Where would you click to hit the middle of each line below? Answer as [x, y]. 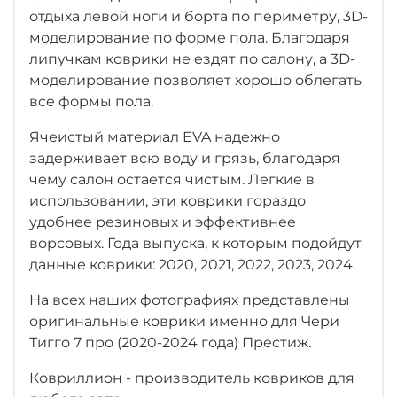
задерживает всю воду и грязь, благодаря [185, 158]
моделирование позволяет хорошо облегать [195, 80]
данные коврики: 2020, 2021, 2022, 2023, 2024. [192, 264]
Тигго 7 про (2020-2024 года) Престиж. [170, 342]
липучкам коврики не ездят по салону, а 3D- [192, 58]
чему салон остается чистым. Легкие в [172, 179]
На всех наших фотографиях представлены [190, 300]
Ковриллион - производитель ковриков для [192, 378]
